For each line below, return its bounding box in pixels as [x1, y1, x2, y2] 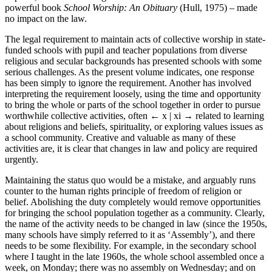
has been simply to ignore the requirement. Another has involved [5, 77, 251, 88]
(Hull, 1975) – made [177, 2, 257, 13]
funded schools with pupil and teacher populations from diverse [5, 44, 247, 55]
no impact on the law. [5, 13, 87, 24]
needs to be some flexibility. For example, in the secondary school [5, 240, 256, 251]
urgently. [5, 154, 38, 165]
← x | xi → [150, 110, 193, 121]
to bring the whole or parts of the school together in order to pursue [5, 99, 260, 110]
